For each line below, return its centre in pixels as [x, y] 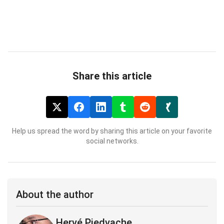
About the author [55, 194]
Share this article [112, 76]
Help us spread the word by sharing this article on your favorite [112, 131]
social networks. [112, 141]
